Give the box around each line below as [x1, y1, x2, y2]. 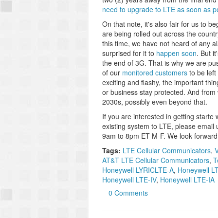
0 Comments [109, 188, 148, 198]
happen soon [156, 48, 197, 58]
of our [102, 68, 122, 77]
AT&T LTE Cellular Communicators [102, 155, 209, 165]
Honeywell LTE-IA [160, 175, 215, 184]
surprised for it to [102, 48, 156, 58]
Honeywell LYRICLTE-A [102, 165, 174, 175]
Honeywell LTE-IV [102, 175, 156, 184]
